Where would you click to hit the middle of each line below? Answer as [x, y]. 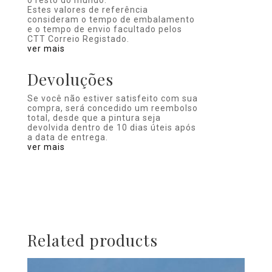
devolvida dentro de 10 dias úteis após [111, 128]
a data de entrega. [67, 138]
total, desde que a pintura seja [94, 118]
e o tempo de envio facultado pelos [104, 29]
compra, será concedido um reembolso [112, 108]
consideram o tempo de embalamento [111, 20]
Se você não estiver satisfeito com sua [112, 99]
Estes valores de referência [87, 10]
